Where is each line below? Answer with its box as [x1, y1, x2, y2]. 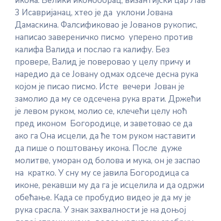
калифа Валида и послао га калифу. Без [15, 44, 170, 55]
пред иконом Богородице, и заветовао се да [15, 118, 192, 129]
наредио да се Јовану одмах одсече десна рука [15, 69, 200, 80]
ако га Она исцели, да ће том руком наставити [15, 130, 195, 142]
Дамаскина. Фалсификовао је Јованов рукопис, [15, 19, 197, 31]
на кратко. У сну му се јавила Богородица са [15, 167, 189, 179]
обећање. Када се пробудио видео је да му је [15, 192, 191, 203]
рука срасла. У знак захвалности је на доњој [15, 204, 186, 216]
